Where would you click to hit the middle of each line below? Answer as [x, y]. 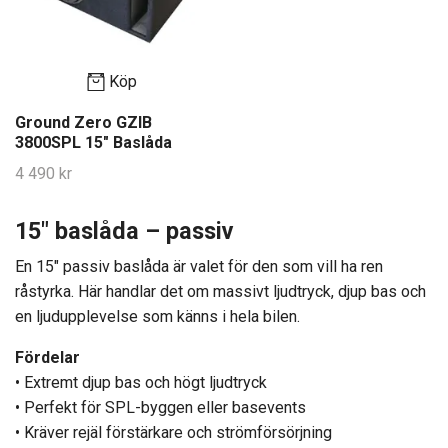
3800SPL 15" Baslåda [93, 143]
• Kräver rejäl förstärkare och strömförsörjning [173, 433]
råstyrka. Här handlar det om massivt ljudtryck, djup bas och [220, 292]
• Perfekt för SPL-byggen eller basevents [160, 408]
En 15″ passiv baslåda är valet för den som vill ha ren [199, 267]
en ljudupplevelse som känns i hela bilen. [157, 317]
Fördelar [47, 358]
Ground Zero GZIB [83, 123]
